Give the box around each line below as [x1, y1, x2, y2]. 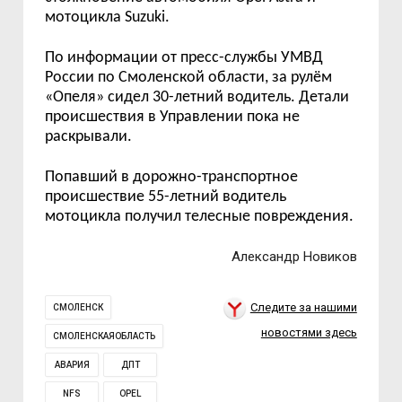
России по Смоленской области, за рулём [45, 69, 333, 86]
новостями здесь [260, 325, 357, 339]
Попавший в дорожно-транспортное [45, 169, 299, 186]
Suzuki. [125, 9, 170, 26]
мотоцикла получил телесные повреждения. [45, 208, 354, 225]
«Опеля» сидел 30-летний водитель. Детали [45, 89, 350, 106]
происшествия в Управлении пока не [45, 109, 301, 126]
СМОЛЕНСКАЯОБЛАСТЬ [53, 331, 156, 341]
